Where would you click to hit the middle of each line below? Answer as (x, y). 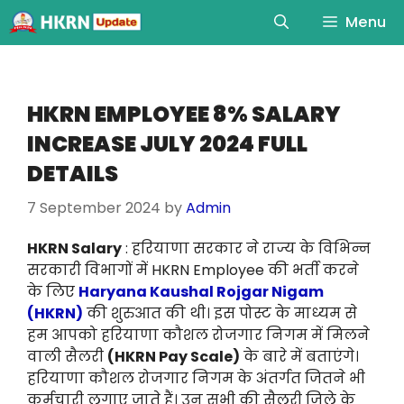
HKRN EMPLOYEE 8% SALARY (184, 114)
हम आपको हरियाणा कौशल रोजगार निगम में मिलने (198, 335)
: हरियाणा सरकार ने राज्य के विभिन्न (246, 249)
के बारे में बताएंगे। (299, 357)
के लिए (53, 292)
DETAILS (73, 174)
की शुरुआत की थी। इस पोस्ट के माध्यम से (222, 314)
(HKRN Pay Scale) (174, 357)
